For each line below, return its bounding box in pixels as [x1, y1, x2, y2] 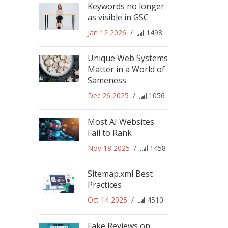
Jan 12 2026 [88, 27, 126, 37]
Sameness [88, 75, 126, 87]
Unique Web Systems [88, 52, 168, 64]
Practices [88, 179, 122, 191]
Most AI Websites [88, 116, 154, 127]
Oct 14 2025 [88, 195, 127, 205]
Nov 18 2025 [88, 142, 130, 153]
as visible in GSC [88, 11, 149, 23]
